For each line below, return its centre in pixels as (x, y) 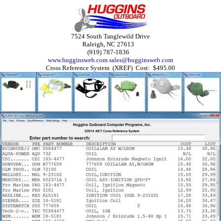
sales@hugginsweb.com (141, 60)
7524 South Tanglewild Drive (110, 36)
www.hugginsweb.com (78, 60)
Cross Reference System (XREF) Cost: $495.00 (110, 68)
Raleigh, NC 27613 (110, 44)
